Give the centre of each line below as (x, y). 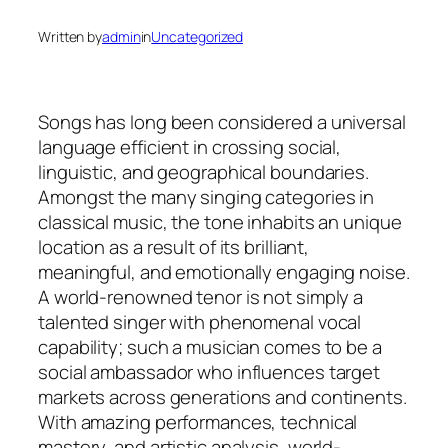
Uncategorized (197, 37)
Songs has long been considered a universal (222, 121)
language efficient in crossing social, (190, 146)
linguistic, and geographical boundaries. (203, 171)
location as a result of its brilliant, (174, 246)
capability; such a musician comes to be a (210, 346)
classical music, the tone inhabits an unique (220, 221)
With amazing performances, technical (198, 421)
